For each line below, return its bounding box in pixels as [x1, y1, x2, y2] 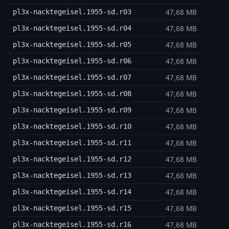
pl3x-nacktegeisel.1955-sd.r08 [12, 89, 131, 98]
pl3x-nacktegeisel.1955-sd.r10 [12, 122, 131, 131]
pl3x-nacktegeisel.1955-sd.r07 [12, 73, 131, 82]
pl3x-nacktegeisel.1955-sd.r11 [12, 139, 131, 147]
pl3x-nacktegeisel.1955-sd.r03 [12, 8, 131, 16]
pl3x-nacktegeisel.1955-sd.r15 [12, 204, 131, 213]
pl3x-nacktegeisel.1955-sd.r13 [12, 171, 131, 180]
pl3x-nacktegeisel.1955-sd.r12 [12, 155, 131, 164]
